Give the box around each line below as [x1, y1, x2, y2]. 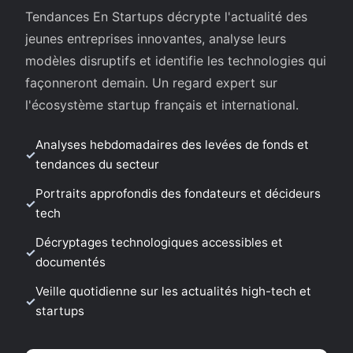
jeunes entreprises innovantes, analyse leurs [25, 31, 286, 46]
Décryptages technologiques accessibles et [35, 235, 283, 250]
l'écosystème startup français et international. [25, 97, 299, 113]
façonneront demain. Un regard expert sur [25, 75, 277, 91]
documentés [35, 255, 106, 269]
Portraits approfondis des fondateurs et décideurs [35, 186, 321, 201]
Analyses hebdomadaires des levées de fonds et [35, 137, 309, 152]
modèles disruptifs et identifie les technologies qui [25, 53, 326, 69]
